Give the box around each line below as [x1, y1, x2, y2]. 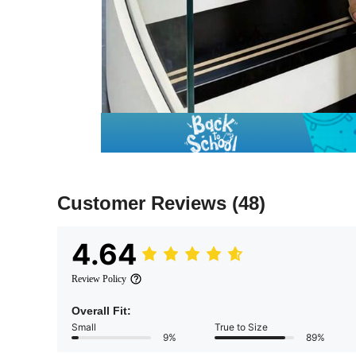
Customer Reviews [57, 192, 232, 215]
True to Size [215, 321, 268, 334]
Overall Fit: [72, 304, 131, 318]
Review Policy [72, 273, 126, 285]
